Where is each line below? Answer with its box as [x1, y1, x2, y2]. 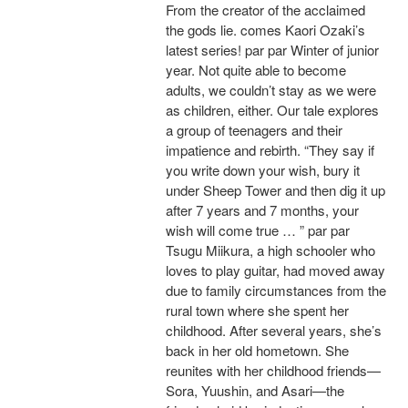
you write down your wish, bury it [166, 160, 360, 180]
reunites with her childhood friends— [166, 361, 381, 381]
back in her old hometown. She [166, 341, 349, 361]
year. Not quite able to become [166, 60, 346, 80]
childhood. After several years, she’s [166, 321, 382, 341]
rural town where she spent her [166, 301, 349, 321]
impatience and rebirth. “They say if [166, 140, 374, 160]
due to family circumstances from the [166, 280, 386, 301]
